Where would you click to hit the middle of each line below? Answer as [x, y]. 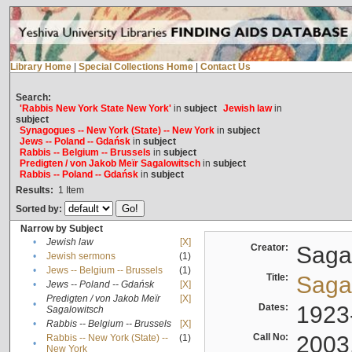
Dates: [275, 308]
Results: [34, 191]
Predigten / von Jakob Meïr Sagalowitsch [110, 164]
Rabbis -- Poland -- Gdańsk [79, 175]
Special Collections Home [136, 67]
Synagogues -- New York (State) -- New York [117, 131]
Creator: [271, 248]
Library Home [40, 67]
